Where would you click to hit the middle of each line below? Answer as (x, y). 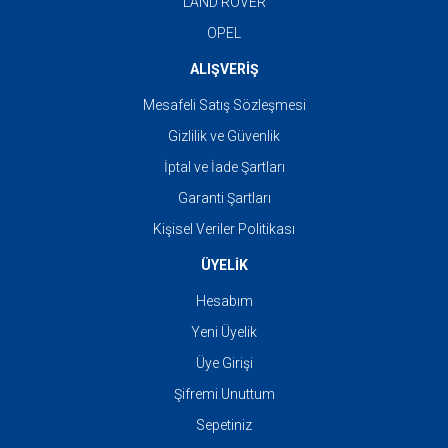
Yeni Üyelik (224, 332)
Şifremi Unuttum (224, 394)
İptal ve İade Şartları (224, 167)
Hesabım (224, 301)
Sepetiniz (224, 425)
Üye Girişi (224, 363)
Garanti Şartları (224, 198)
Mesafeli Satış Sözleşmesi (224, 105)
